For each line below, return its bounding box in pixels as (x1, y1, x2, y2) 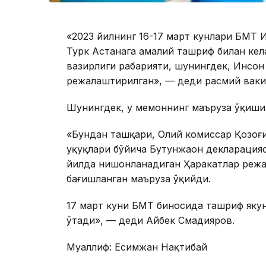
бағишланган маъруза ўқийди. (66, 173, 211, 185)
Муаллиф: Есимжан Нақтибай (66, 241, 207, 254)
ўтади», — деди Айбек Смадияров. (66, 214, 235, 227)
